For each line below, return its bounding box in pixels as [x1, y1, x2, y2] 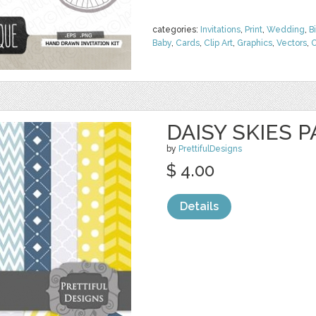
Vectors [276, 38, 307, 48]
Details [180, 200, 219, 213]
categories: [152, 25, 200, 35]
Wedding [267, 25, 305, 35]
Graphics [237, 38, 272, 48]
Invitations [200, 25, 241, 35]
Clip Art [204, 38, 233, 48]
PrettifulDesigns [178, 144, 242, 154]
